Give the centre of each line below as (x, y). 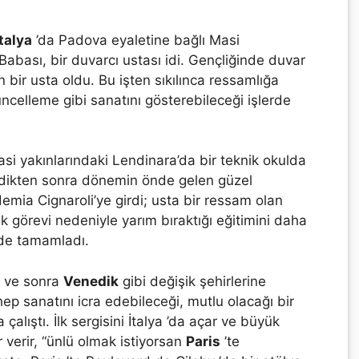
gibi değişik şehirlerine (192, 281)
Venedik (91, 281)
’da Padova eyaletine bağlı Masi (136, 40)
